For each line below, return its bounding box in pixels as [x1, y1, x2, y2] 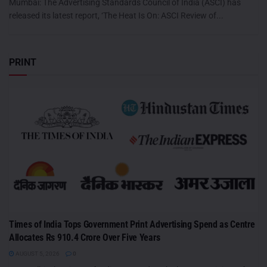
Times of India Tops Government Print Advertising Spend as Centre [9, 218, 255, 230]
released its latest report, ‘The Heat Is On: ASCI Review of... [9, 10, 223, 20]
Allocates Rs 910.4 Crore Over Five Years [9, 231, 160, 243]
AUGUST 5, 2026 [14, 250, 60, 257]
